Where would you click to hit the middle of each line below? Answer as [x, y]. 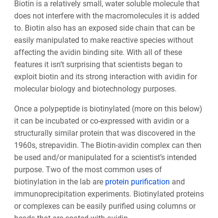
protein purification [137, 182]
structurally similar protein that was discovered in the [104, 133]
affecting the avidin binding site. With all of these [98, 53]
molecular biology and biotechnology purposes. [96, 89]
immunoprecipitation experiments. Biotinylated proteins [109, 194]
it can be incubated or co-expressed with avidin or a [101, 121]
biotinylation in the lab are [59, 182]
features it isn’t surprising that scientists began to [98, 65]
